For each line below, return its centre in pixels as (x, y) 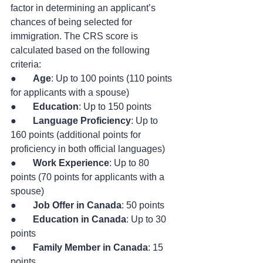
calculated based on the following (81, 50)
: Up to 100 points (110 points (113, 79)
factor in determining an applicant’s (84, 8)
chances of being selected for (73, 22)
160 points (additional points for (77, 135)
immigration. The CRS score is (75, 36)
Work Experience (71, 163)
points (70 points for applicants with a (89, 177)
